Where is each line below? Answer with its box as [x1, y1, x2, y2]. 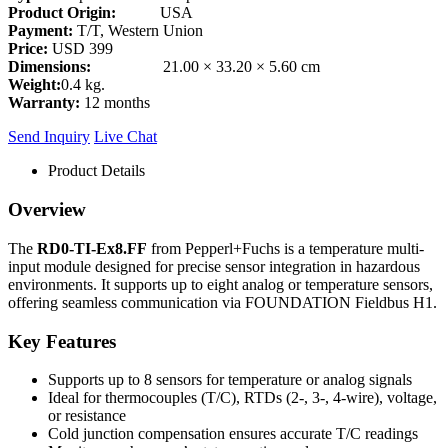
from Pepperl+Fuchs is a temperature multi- [147, 239, 424, 257]
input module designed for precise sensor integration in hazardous [8, 257, 420, 275]
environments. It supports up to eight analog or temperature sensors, [8, 275, 433, 293]
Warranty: [8, 94, 80, 112]
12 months [80, 94, 150, 112]
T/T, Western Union [73, 22, 203, 40]
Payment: [8, 22, 73, 40]
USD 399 [48, 40, 113, 58]
